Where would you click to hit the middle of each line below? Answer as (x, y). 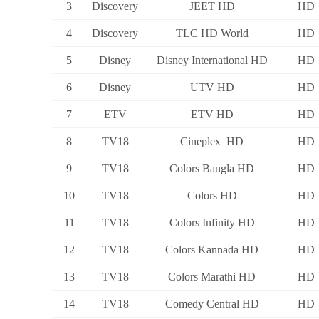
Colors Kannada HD (212, 250)
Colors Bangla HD (212, 169)
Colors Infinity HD (212, 223)
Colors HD (212, 196)
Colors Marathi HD (212, 277)
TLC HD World (212, 33)
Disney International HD (212, 61)
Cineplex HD (212, 142)
